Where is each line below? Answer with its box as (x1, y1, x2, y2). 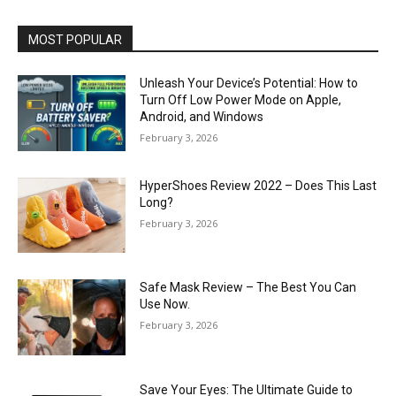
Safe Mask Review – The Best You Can (140, 280, 357, 295)
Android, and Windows (140, 110, 264, 125)
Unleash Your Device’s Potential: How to (140, 76, 359, 91)
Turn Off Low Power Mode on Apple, (140, 93, 342, 108)
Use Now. (140, 297, 191, 312)
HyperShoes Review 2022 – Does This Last (140, 178, 377, 193)
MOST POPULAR (28, 33, 122, 48)
